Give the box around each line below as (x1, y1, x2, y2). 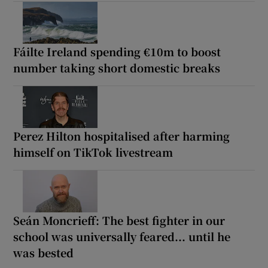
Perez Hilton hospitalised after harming (13, 127, 230, 144)
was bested (13, 244, 74, 260)
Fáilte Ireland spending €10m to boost (13, 43, 221, 59)
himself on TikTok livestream (13, 144, 173, 160)
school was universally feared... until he (13, 228, 231, 244)
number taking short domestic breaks (13, 59, 221, 75)
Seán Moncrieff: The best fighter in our (13, 212, 226, 228)
